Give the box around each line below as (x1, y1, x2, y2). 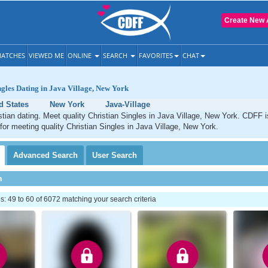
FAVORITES (139, 51, 173, 60)
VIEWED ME (29, 51, 64, 60)
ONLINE (68, 51, 93, 60)
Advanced (13, 151, 52, 160)
